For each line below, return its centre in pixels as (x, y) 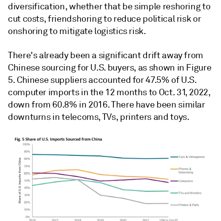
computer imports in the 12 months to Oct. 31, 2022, (109, 92)
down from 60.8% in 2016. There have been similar (107, 105)
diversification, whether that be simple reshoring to (109, 7)
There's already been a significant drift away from (106, 55)
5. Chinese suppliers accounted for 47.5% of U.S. (102, 80)
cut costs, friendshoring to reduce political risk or (105, 19)
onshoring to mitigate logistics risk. (77, 31)
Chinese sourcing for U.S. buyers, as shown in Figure (110, 68)
